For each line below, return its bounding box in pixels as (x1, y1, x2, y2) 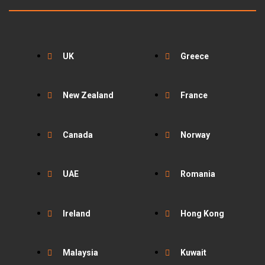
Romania (180, 169, 215, 179)
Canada (63, 130, 93, 140)
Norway (180, 130, 210, 140)
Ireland (63, 208, 91, 218)
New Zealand (63, 91, 114, 101)
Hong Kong (180, 208, 224, 218)
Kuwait (180, 248, 206, 258)
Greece (180, 51, 209, 61)
